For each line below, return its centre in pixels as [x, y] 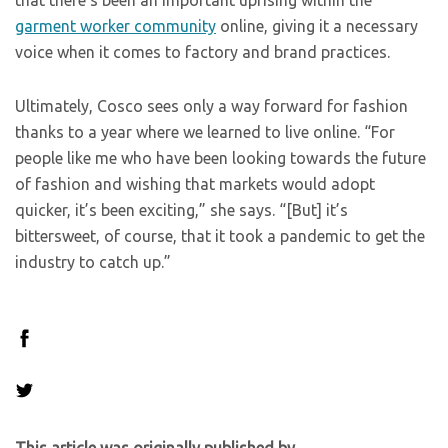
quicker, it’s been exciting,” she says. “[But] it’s [181, 210]
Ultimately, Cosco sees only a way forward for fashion [211, 106]
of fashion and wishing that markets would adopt [195, 184]
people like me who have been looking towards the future [220, 158]
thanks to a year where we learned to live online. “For [205, 132]
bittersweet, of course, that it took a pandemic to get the [220, 236]
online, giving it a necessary [317, 26]
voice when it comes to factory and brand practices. [202, 52]
